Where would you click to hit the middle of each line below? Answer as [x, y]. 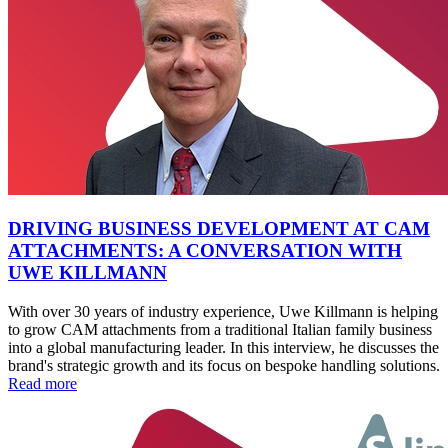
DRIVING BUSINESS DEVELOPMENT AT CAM [219, 228]
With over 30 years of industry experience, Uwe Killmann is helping [223, 311]
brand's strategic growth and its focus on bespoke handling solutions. [224, 365]
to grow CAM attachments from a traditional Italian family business [220, 329]
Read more [42, 383]
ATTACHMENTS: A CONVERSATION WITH [205, 250]
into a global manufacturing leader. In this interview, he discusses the [223, 347]
